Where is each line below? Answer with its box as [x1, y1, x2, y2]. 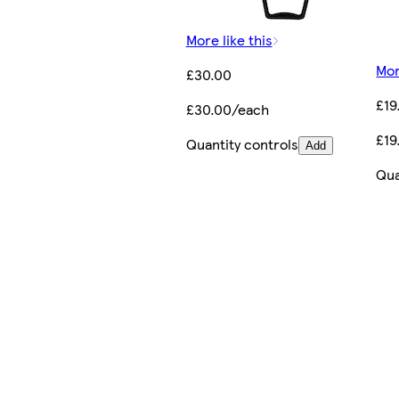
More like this [185, 29, 273, 51]
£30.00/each [185, 99, 269, 120]
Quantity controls [185, 134, 298, 155]
